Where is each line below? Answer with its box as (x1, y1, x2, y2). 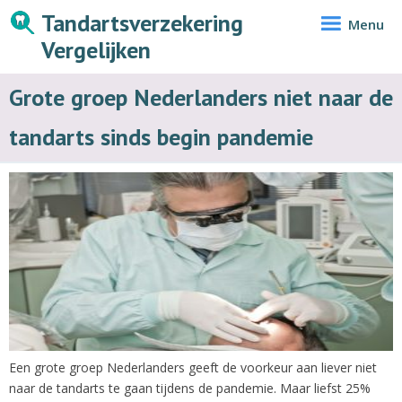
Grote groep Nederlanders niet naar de (9, 83, 393, 112)
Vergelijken (41, 35, 151, 65)
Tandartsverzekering (41, 8, 243, 38)
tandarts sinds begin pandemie (9, 122, 313, 152)
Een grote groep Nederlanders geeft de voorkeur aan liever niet (9, 359, 377, 376)
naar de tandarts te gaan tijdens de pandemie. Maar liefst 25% (9, 380, 371, 397)
